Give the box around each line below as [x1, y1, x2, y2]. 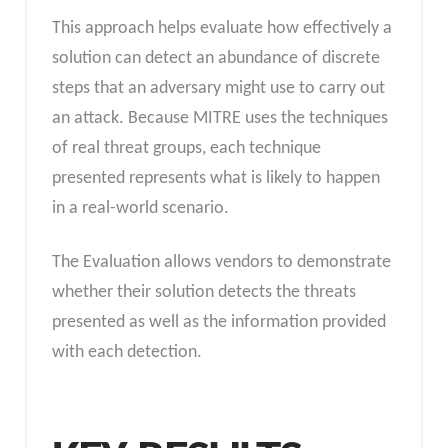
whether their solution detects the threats [51, 282, 356, 302]
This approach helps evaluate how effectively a [51, 18, 392, 38]
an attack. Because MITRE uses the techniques [51, 108, 388, 128]
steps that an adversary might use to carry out [51, 78, 385, 98]
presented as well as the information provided [51, 312, 386, 332]
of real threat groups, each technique [51, 138, 321, 158]
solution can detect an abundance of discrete [51, 48, 380, 68]
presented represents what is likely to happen [51, 168, 380, 188]
